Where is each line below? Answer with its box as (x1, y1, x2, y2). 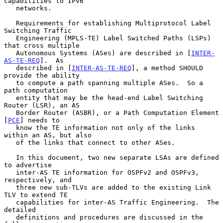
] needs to (20, 116, 60, 124)
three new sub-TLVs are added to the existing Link (4, 183, 16, 191)
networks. (4, 4, 16, 12)
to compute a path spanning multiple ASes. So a (4, 79, 16, 87)
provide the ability (4, 71, 80, 79)
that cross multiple (4, 41, 80, 49)
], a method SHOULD (131, 64, 203, 72)
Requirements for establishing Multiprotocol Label (4, 19, 16, 27)
